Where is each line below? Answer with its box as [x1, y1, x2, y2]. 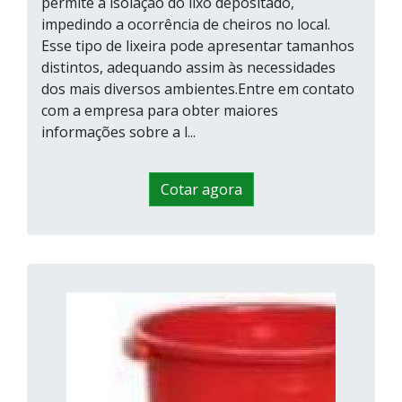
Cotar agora [160, 179, 242, 200]
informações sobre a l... [41, 122, 196, 143]
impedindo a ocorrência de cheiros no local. [41, 14, 330, 35]
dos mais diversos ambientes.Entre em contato [41, 79, 354, 100]
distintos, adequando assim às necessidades [41, 57, 336, 78]
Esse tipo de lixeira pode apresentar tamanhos [41, 36, 354, 57]
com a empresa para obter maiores [41, 100, 278, 121]
